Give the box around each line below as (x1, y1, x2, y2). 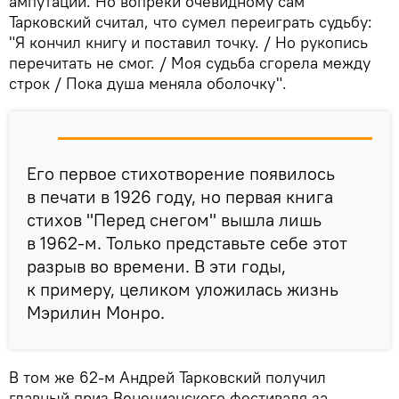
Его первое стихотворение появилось (27, 162, 335, 184)
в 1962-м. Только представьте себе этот (27, 232, 347, 254)
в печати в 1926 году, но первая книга (27, 185, 333, 208)
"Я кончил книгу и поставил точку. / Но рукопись (9, 32, 368, 53)
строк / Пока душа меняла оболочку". (9, 73, 287, 94)
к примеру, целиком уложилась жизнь (27, 278, 338, 300)
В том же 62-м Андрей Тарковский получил (9, 367, 326, 387)
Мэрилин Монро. (27, 301, 165, 323)
